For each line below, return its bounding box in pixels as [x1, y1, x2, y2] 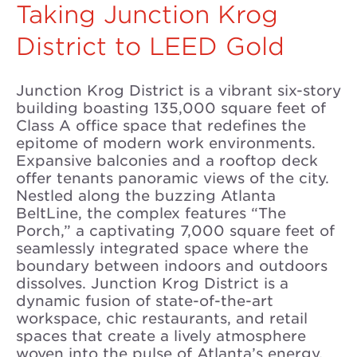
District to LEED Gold [16, 32, 284, 61]
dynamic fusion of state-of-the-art [16, 292, 273, 309]
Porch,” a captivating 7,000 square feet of [16, 222, 335, 239]
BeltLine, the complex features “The [16, 205, 286, 222]
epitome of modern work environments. [16, 135, 316, 151]
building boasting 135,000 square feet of [16, 100, 326, 116]
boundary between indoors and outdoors [16, 257, 328, 274]
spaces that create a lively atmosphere [16, 328, 306, 344]
